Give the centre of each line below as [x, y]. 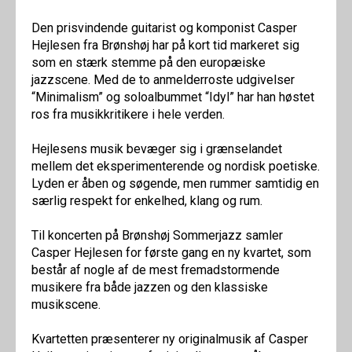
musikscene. [66, 305]
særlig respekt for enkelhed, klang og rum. [147, 201]
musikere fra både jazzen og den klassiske [150, 288]
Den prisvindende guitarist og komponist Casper [164, 28]
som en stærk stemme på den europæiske [148, 63]
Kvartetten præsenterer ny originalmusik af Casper [170, 339]
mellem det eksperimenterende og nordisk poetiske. [176, 167]
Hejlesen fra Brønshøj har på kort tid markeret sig [165, 46]
